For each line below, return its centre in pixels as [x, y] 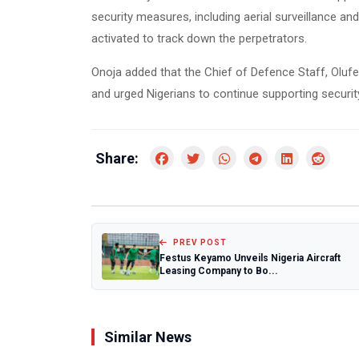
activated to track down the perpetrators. [199, 38]
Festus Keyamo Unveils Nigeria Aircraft [250, 258]
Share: [117, 158]
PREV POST [199, 242]
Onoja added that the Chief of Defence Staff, [211, 72]
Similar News [148, 337]
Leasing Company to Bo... [219, 270]
